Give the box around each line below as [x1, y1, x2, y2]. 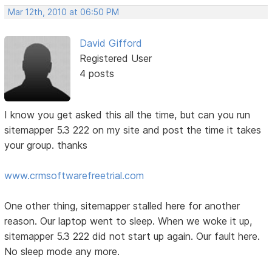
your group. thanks [4, 139, 88, 152]
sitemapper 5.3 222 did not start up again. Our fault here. [4, 230, 260, 243]
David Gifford [79, 36, 142, 49]
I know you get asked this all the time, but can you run [4, 109, 251, 121]
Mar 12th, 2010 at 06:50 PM [8, 7, 120, 17]
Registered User [79, 52, 152, 64]
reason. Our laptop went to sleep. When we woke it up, [4, 215, 253, 228]
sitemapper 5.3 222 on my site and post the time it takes [4, 124, 262, 137]
